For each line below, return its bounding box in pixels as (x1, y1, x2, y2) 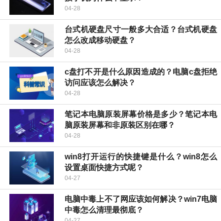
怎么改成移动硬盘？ (65, 36, 136, 45)
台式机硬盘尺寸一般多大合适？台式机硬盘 (65, 25, 217, 34)
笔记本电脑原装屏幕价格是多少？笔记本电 (65, 110, 217, 119)
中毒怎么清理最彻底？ (65, 206, 144, 215)
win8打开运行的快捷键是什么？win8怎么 (65, 152, 217, 161)
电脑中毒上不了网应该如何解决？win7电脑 (65, 195, 217, 204)
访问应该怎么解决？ (65, 78, 136, 87)
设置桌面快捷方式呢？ (65, 163, 144, 172)
